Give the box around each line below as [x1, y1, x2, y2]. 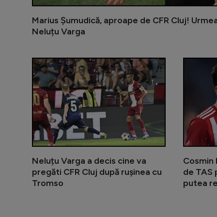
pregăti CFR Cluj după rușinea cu [32, 166, 162, 177]
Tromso [32, 177, 63, 188]
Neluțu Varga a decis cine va [32, 155, 146, 166]
